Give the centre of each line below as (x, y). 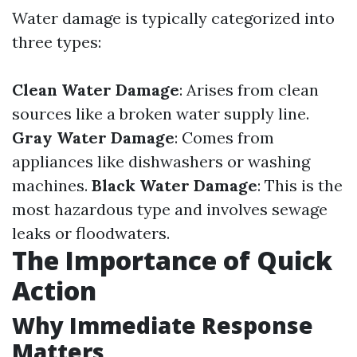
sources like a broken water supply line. (161, 114)
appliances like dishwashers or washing (161, 161)
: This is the (300, 185)
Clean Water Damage (96, 90)
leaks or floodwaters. (91, 233)
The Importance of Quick (172, 260)
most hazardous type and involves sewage (170, 209)
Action (54, 290)
